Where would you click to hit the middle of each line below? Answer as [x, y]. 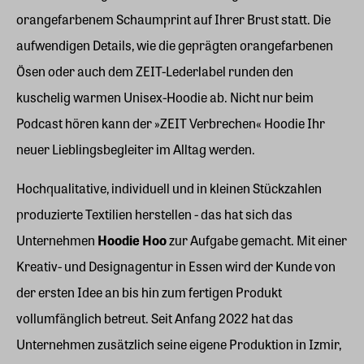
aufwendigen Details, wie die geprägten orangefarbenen [175, 45]
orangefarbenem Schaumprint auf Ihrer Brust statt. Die [173, 19]
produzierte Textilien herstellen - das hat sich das [154, 214]
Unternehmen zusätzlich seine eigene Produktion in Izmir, [179, 344]
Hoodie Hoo [132, 240]
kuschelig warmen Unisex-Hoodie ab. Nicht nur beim [165, 97]
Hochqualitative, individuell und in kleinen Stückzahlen [169, 188]
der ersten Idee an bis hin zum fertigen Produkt [149, 292]
